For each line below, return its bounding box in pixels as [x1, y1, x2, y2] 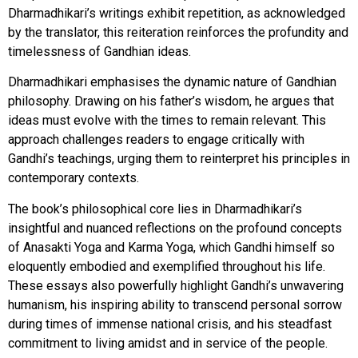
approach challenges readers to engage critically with [8, 132, 304, 148]
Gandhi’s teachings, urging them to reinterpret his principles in [8, 151, 350, 167]
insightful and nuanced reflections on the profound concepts [8, 220, 342, 236]
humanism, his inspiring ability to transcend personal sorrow [8, 296, 342, 312]
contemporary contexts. [8, 170, 139, 186]
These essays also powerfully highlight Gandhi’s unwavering [8, 277, 344, 293]
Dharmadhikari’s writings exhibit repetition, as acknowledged [8, 6, 345, 22]
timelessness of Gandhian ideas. [8, 44, 191, 60]
